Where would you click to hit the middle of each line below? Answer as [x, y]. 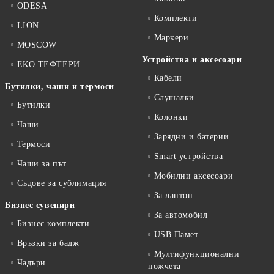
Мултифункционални [197, 254]
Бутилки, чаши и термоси [60, 87]
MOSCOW [37, 45]
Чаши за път [42, 164]
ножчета [165, 266]
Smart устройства [188, 156]
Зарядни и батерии [191, 137]
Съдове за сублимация [61, 183]
